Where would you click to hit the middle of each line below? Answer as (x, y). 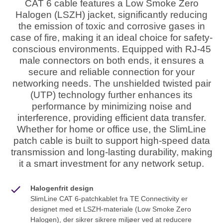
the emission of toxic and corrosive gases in (111, 26)
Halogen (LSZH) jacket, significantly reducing (111, 15)
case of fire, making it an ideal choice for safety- (111, 38)
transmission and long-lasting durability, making (111, 152)
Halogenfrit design (62, 188)
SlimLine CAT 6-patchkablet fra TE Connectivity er (109, 199)
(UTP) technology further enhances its (111, 95)
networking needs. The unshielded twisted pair (111, 84)
